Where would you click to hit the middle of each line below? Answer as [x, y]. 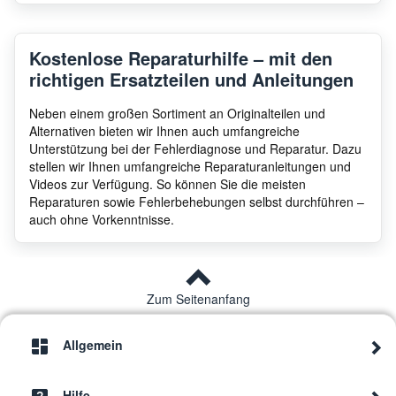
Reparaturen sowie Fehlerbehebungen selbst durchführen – [197, 201]
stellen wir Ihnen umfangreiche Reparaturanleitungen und [190, 166]
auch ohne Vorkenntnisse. [102, 219]
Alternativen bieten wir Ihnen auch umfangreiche [164, 130]
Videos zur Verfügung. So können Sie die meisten [168, 183]
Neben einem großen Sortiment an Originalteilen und [177, 113]
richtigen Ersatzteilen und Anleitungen [191, 79]
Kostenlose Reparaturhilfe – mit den [181, 57]
